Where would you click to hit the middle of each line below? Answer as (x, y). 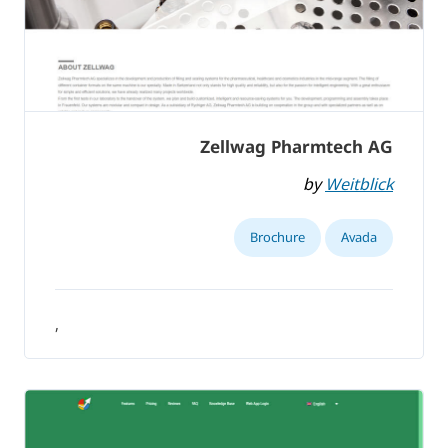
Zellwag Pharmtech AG (296, 147)
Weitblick (359, 183)
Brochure (277, 236)
